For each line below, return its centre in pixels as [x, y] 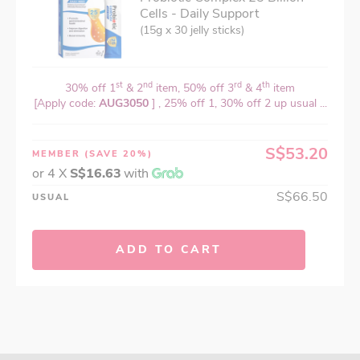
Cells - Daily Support [199, 14]
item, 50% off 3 [193, 88]
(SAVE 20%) [119, 154]
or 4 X [51, 174]
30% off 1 [90, 88]
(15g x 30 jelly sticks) [192, 31]
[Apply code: [66, 104]
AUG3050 [125, 104]
